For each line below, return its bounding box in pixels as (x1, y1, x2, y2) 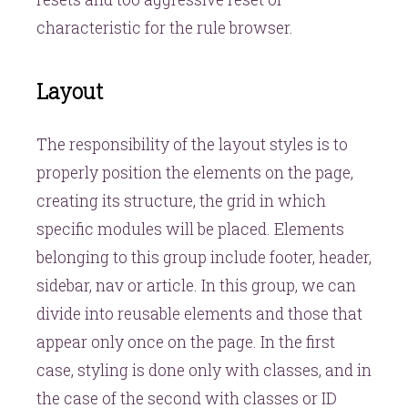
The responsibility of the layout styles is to (36, 133, 348, 155)
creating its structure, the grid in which (36, 189, 326, 211)
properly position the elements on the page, (36, 161, 353, 183)
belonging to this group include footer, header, (36, 246, 372, 268)
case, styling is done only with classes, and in (36, 359, 372, 381)
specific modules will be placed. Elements (36, 218, 344, 240)
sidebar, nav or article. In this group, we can (36, 274, 356, 296)
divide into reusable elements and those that (36, 302, 362, 324)
